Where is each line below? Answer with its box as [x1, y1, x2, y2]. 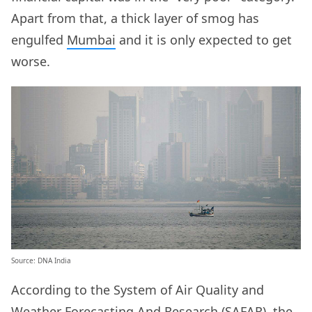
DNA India [38, 256, 71, 266]
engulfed [11, 31, 67, 49]
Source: [11, 256, 38, 266]
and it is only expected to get [116, 31, 292, 49]
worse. [11, 53, 50, 70]
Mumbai [67, 31, 116, 49]
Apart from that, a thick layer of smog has [11, 10, 259, 27]
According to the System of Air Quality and [11, 281, 264, 299]
